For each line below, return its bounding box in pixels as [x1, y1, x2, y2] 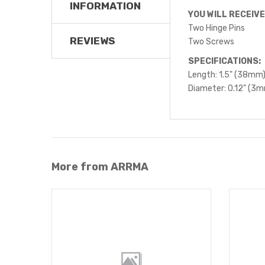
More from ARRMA [51, 160, 148, 173]
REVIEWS [70, 34, 115, 47]
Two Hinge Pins [188, 22, 245, 33]
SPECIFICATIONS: [188, 56, 261, 66]
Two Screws [188, 36, 234, 46]
